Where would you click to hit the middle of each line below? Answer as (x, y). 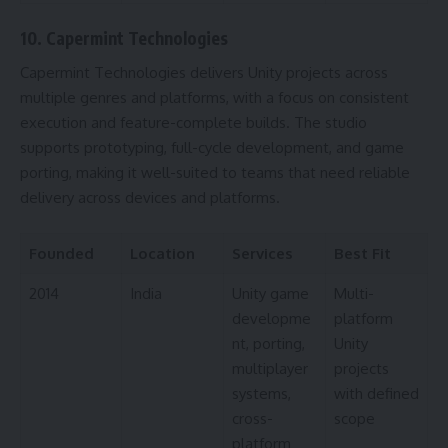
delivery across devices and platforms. (150, 198)
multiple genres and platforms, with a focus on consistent (214, 98)
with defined (376, 393)
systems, (261, 393)
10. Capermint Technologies (124, 37)
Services (262, 253)
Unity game (270, 293)
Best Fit (362, 253)
